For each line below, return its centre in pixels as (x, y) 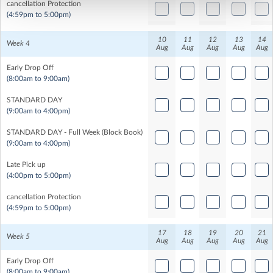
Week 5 (18, 236)
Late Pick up (26, 164)
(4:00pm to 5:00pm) (39, 175)
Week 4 (18, 43)
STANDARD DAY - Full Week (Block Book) (75, 132)
